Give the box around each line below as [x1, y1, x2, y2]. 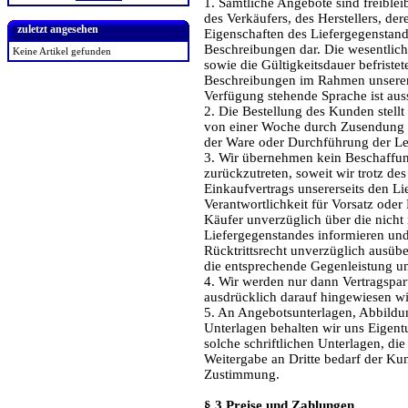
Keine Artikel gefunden [13, 46, 111, 56]
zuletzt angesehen [17, 23, 98, 36]
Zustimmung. [204, 367, 280, 382]
